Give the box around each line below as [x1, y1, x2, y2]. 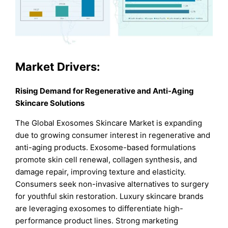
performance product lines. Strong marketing [15, 216, 179, 226]
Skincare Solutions [15, 98, 85, 108]
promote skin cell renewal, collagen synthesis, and [15, 155, 197, 165]
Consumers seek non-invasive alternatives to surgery [15, 179, 209, 189]
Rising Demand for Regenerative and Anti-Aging [15, 86, 194, 96]
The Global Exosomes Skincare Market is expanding [15, 118, 203, 128]
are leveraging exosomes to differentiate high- [15, 204, 184, 214]
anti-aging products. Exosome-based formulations [15, 142, 196, 153]
